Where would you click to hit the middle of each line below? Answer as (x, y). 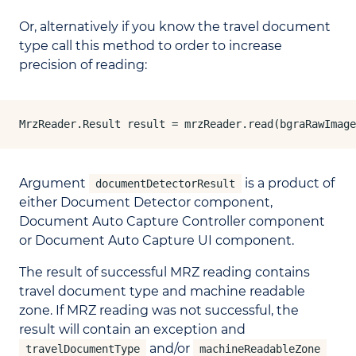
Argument (54, 184)
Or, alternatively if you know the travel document (175, 27)
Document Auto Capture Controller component (172, 222)
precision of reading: (83, 65)
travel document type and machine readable (162, 292)
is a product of (288, 184)
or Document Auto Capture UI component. (157, 241)
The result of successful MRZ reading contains (164, 273)
